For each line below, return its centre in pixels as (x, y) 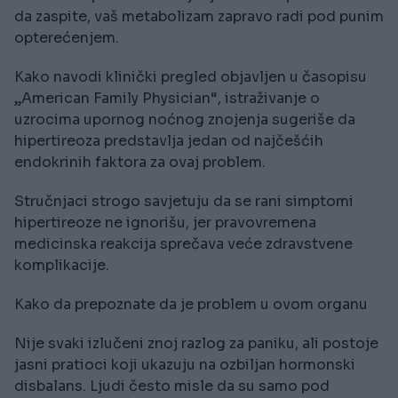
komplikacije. (62, 265)
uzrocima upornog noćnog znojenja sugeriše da (185, 119)
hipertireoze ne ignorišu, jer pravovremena (165, 222)
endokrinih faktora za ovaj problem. (140, 162)
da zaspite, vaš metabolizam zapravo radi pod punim (199, 16)
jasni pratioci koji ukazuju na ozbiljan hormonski (185, 364)
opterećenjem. (67, 37)
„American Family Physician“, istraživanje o (167, 98)
